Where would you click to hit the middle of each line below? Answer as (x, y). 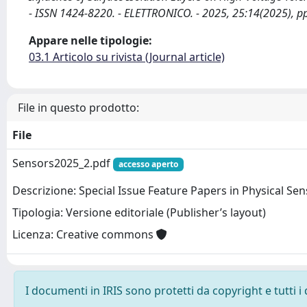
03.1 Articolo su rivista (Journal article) (127, 57)
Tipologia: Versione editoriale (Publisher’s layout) (139, 213)
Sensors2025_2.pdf (63, 163)
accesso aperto (148, 164)
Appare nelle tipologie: (90, 40)
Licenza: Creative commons (84, 235)
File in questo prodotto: (78, 108)
